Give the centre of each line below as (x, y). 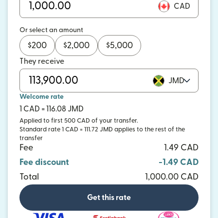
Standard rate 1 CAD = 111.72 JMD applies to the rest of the (102, 129)
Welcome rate (42, 97)
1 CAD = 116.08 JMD (52, 109)
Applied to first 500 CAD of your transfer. (79, 121)
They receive (42, 61)
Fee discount (44, 162)
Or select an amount (51, 30)
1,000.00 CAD (172, 177)
